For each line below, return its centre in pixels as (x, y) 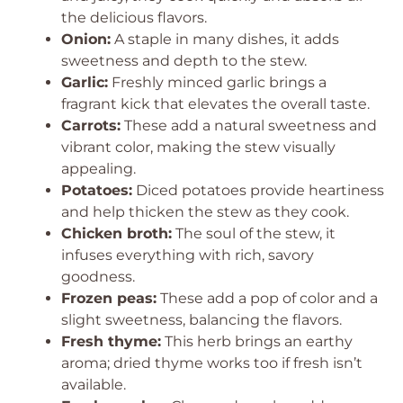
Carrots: (91, 125)
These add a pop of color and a (267, 298)
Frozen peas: (109, 298)
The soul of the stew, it (254, 233)
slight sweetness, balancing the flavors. (201, 320)
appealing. (99, 169)
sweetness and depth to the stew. (184, 61)
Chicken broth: (116, 233)
